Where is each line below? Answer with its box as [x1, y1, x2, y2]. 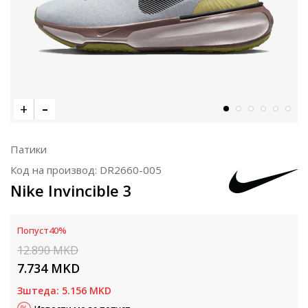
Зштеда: [17, 284, 62, 297]
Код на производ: [10, 163, 100, 177]
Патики [10, 142, 47, 156]
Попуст [17, 224, 49, 236]
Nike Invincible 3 [10, 180, 132, 201]
